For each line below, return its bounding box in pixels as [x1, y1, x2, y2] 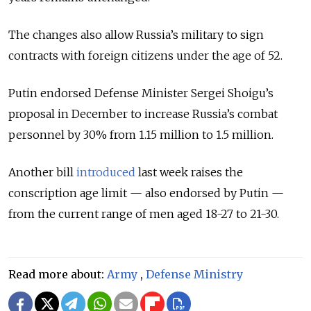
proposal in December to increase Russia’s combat [8, 106, 278, 121]
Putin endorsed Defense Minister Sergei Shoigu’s [8, 85, 274, 100]
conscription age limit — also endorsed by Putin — [8, 185, 284, 200]
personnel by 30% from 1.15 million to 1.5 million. [8, 127, 274, 142]
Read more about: [8, 267, 107, 281]
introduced [76, 165, 135, 179]
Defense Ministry [146, 267, 243, 281]
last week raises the [135, 165, 243, 179]
